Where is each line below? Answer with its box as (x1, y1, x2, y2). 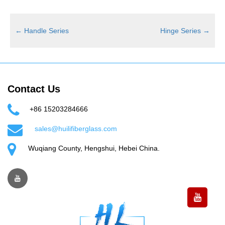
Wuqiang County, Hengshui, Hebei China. (26, 144, 160, 153)
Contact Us (8, 83, 60, 95)
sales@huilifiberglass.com (35, 125, 117, 133)
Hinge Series (160, 27, 203, 35)
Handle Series (22, 27, 69, 35)
